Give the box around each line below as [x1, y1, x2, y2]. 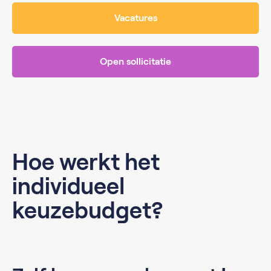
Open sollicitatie [100, 56, 171, 67]
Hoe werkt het [12, 149, 160, 175]
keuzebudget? [12, 197, 163, 223]
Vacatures [114, 12, 157, 23]
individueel [12, 173, 125, 199]
